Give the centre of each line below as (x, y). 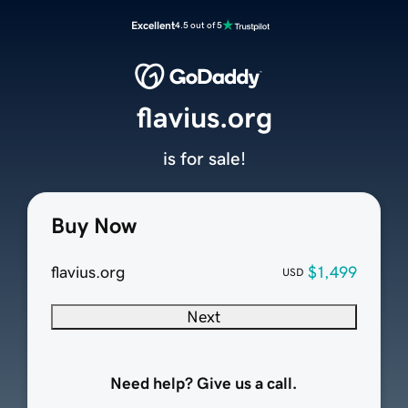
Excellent (153, 25)
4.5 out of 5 (199, 25)
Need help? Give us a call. (204, 384)
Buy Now (93, 226)
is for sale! (204, 159)
